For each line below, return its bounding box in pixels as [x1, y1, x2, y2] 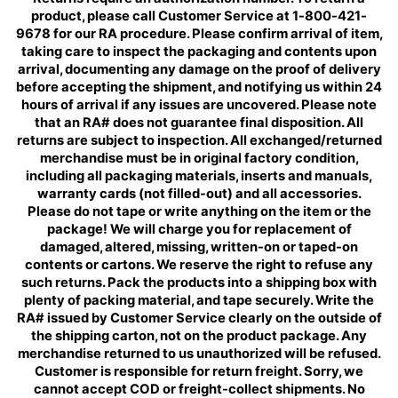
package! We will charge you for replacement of [46, 220, 352, 237]
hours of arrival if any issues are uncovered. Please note [21, 96, 377, 113]
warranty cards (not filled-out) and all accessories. [36, 185, 362, 202]
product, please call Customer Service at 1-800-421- [31, 7, 367, 24]
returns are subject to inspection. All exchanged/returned [16, 131, 382, 148]
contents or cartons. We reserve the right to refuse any [25, 256, 373, 273]
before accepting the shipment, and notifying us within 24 [16, 78, 382, 95]
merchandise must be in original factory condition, [39, 149, 359, 166]
